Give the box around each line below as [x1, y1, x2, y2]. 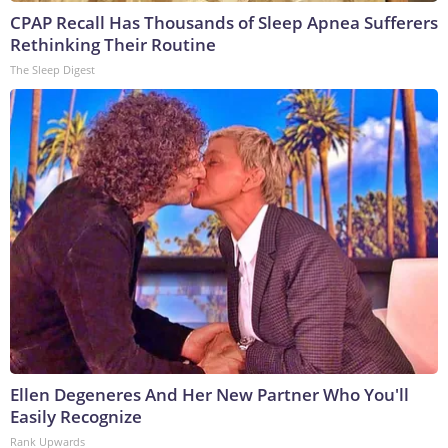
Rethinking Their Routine [10, 33, 216, 57]
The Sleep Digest [10, 62, 95, 78]
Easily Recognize [10, 405, 142, 429]
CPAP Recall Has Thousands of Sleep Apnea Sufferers [10, 11, 438, 35]
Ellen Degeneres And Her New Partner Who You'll [10, 383, 409, 407]
